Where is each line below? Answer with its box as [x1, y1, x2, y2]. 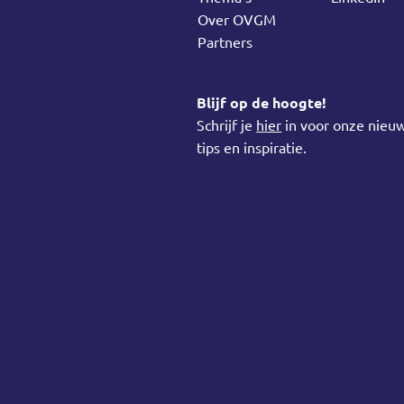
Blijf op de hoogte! [197, 93, 327, 112]
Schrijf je [197, 115, 257, 133]
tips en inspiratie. [197, 138, 308, 156]
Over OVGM [197, 10, 277, 28]
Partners [197, 32, 253, 50]
